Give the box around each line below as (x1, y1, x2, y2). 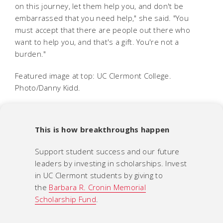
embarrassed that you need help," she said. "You (15, 12, 189, 23)
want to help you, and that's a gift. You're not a (15, 36, 179, 47)
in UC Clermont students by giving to (35, 170, 163, 180)
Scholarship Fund (35, 194, 96, 204)
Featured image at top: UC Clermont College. (15, 70, 171, 81)
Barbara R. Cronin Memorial (49, 182, 146, 192)
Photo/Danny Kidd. (15, 82, 81, 93)
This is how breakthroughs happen (35, 124, 170, 134)
